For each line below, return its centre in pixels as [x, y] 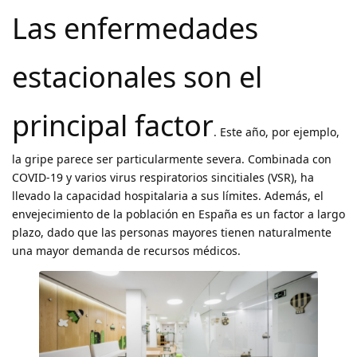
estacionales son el [137, 76]
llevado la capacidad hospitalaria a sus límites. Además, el [168, 195]
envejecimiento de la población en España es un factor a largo [178, 214]
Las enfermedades [135, 28]
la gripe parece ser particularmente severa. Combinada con [172, 159]
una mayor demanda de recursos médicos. [126, 250]
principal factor [113, 125]
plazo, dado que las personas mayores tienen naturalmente [172, 232]
